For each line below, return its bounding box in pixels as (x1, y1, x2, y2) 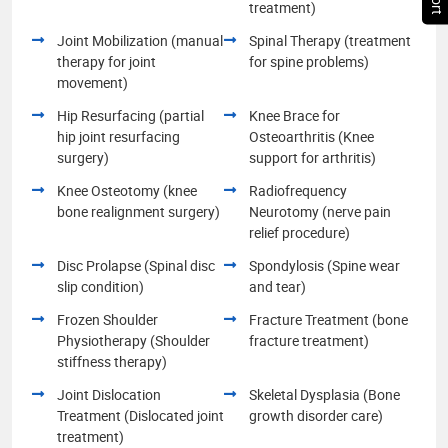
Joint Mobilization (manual (57, 30, 223, 50)
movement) (57, 72, 128, 92)
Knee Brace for (249, 105, 340, 125)
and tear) (249, 276, 306, 296)
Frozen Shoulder (57, 309, 158, 329)
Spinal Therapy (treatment (249, 30, 411, 50)
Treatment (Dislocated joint (57, 405, 224, 425)
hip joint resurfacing (57, 126, 180, 146)
